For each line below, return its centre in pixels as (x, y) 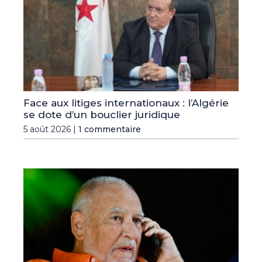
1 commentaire (110, 129)
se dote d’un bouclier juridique (102, 114)
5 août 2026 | (51, 129)
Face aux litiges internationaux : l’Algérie (126, 103)
